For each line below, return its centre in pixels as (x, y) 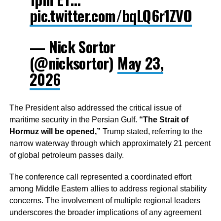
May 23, (140, 63)
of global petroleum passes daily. (66, 155)
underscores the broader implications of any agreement (105, 213)
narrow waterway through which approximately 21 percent (110, 144)
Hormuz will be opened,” (55, 132)
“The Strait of (164, 120)
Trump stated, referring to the (151, 132)
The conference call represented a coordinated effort (100, 177)
